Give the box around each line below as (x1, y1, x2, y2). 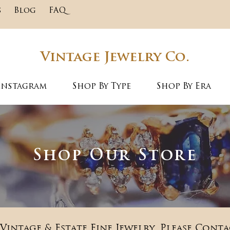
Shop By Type (72, 83, 131, 91)
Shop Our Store (33, 148, 198, 164)
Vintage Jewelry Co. (41, 51, 189, 64)
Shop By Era (157, 83, 211, 91)
